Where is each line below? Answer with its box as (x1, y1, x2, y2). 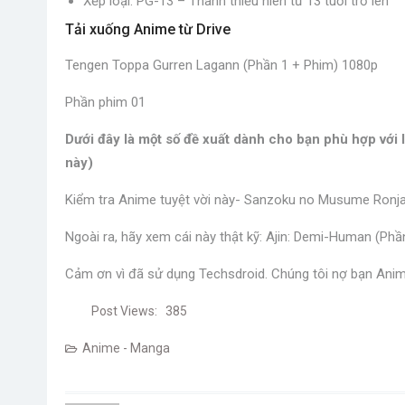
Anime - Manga (82, 340, 170, 355)
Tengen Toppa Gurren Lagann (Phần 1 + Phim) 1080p (65, 56, 378, 73)
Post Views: (91, 303, 157, 318)
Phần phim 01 (65, 93, 146, 110)
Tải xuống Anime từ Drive (65, 20, 231, 38)
